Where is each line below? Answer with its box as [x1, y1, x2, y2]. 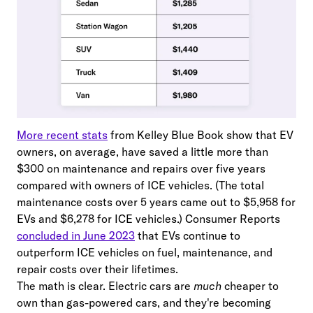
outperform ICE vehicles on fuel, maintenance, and [17, 245, 272, 260]
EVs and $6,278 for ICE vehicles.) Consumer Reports [17, 212, 280, 226]
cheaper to [221, 279, 279, 293]
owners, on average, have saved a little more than [17, 145, 268, 159]
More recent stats [17, 128, 108, 143]
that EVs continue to [135, 228, 240, 243]
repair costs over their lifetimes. [17, 262, 178, 277]
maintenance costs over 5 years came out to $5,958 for [17, 195, 296, 210]
